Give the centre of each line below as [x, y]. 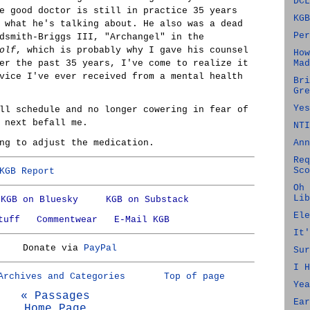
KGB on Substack [147, 200]
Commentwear [67, 220]
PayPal [100, 248]
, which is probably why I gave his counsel [132, 50]
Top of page [194, 276]
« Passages [55, 296]
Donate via [53, 248]
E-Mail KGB [142, 220]
